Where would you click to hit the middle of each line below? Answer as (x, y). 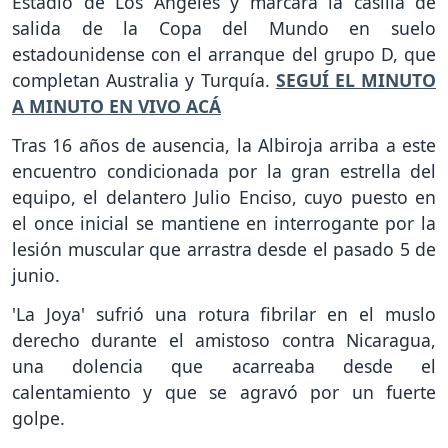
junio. (36, 275)
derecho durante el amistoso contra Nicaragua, (224, 339)
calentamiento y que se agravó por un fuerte (224, 391)
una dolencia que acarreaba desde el (224, 365)
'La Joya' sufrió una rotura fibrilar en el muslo (224, 313)
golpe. (38, 417)
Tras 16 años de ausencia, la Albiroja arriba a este (224, 145)
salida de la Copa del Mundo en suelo (224, 28)
